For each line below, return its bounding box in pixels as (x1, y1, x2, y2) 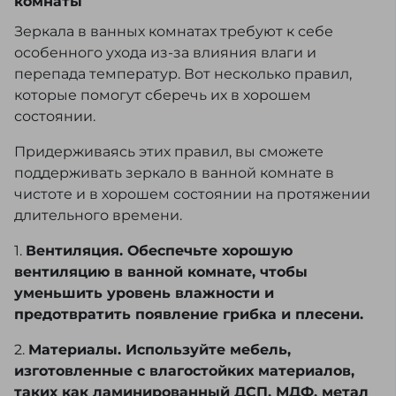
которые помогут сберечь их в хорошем (14, 87, 311, 104)
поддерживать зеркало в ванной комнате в (14, 164, 334, 182)
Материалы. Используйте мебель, (28, 341, 291, 359)
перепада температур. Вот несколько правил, (14, 65, 352, 83)
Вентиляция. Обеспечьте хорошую (26, 242, 293, 260)
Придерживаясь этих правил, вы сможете (14, 143, 324, 161)
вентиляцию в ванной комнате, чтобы (14, 263, 308, 281)
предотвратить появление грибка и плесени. (14, 306, 363, 324)
